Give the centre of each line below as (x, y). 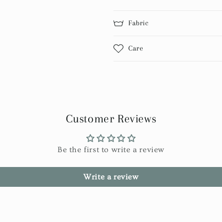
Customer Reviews (111, 119)
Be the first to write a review (111, 150)
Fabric (139, 23)
